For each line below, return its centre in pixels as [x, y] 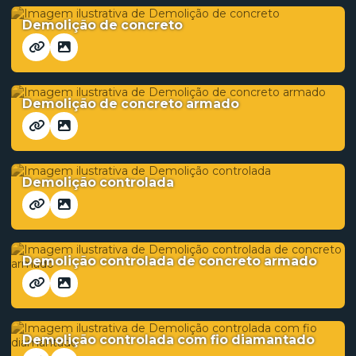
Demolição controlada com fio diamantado [168, 340]
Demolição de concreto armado [131, 104]
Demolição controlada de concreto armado [170, 261]
